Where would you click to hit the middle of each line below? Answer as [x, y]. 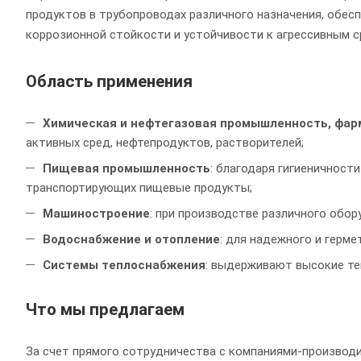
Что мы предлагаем [105, 309]
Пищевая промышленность [127, 168]
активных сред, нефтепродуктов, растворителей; [165, 142]
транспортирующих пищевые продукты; [139, 187]
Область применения [109, 81]
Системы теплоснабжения [124, 265]
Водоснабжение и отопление [131, 239]
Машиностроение [96, 213]
